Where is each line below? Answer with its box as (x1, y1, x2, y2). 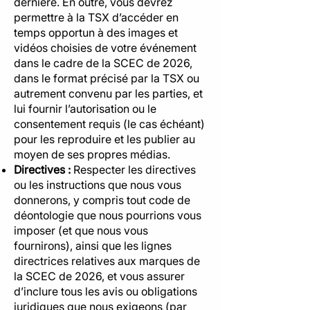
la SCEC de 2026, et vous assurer (14, 269, 185, 283)
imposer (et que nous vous (14, 224, 148, 237)
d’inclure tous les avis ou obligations (14, 284, 197, 298)
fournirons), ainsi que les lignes (14, 239, 172, 253)
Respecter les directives (73, 163, 196, 176)
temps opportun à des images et (14, 26, 178, 39)
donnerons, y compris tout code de (14, 193, 190, 207)
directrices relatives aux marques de (14, 254, 200, 268)
